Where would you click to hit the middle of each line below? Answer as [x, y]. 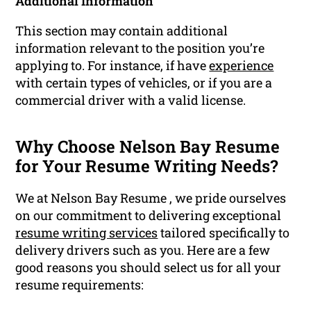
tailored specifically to [224, 232]
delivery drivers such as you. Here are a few [143, 250]
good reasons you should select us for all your [149, 267]
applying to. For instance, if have [112, 65]
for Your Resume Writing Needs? [147, 166]
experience [242, 65]
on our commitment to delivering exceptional [149, 215]
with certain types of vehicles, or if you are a [144, 82]
